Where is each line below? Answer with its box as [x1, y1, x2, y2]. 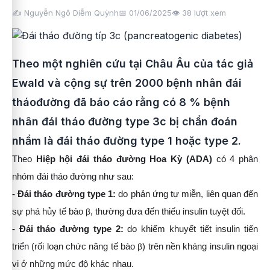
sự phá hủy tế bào [12, 207, 86, 216]
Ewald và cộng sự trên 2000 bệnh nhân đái [12, 77, 242, 89]
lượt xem [192, 8, 226, 17]
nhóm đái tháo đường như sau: [12, 172, 134, 181]
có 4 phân [212, 154, 259, 164]
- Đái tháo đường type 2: [12, 224, 124, 234]
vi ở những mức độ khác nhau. [12, 259, 134, 269]
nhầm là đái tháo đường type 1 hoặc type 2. [12, 134, 241, 147]
